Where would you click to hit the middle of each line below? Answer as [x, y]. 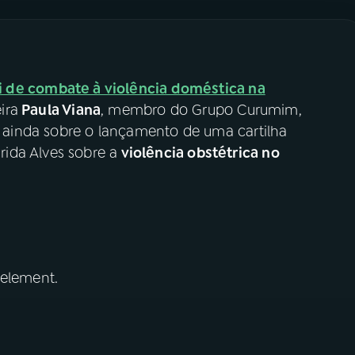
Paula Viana [59, 111]
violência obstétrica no [198, 153]
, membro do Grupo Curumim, [201, 111]
